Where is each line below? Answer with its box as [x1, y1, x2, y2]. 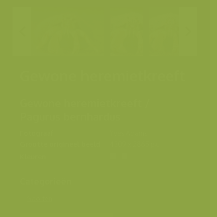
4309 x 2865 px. [109, 139, 159, 148]
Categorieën [19, 175, 72, 186]
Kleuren [19, 152, 46, 161]
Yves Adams [109, 128, 148, 137]
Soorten [27, 194, 52, 202]
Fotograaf [19, 128, 53, 137]
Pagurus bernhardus [19, 109, 121, 123]
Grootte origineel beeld [19, 139, 100, 148]
